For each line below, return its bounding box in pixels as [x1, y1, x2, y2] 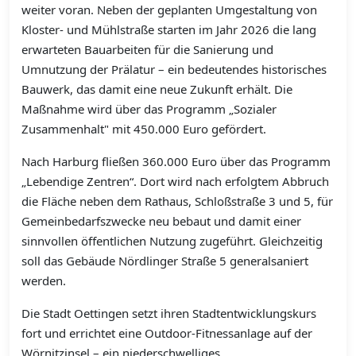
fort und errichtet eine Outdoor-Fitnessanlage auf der [21, 325, 312, 342]
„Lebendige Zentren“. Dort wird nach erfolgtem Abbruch [21, 173, 329, 190]
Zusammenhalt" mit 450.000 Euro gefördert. [21, 121, 266, 137]
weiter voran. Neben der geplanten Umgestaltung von [21, 2, 317, 18]
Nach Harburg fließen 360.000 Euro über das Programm [21, 153, 331, 170]
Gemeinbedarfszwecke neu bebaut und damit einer [21, 213, 301, 230]
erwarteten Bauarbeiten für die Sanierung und [21, 41, 273, 58]
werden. [21, 273, 69, 289]
